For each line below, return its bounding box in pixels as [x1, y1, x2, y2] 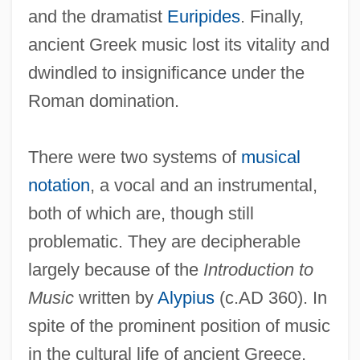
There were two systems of [27, 146, 241, 167]
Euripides [166, 6, 240, 27]
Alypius [157, 287, 215, 308]
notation [27, 174, 90, 195]
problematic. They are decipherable [27, 231, 301, 252]
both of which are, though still [27, 202, 254, 223]
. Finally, [239, 6, 304, 27]
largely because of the [27, 259, 203, 280]
